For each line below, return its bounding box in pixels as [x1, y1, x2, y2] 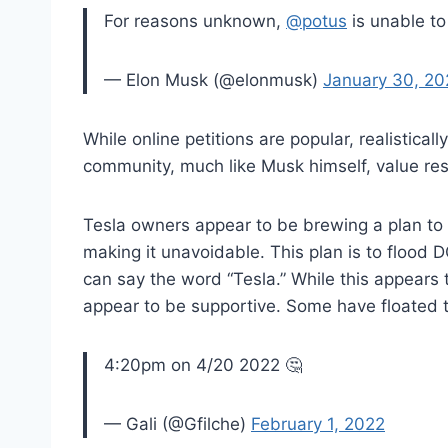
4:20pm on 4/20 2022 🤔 [104, 354, 302, 375]
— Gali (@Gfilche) [104, 413, 251, 434]
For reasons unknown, [104, 10, 286, 31]
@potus [286, 10, 347, 31]
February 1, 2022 [251, 413, 385, 434]
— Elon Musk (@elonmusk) [104, 69, 323, 90]
